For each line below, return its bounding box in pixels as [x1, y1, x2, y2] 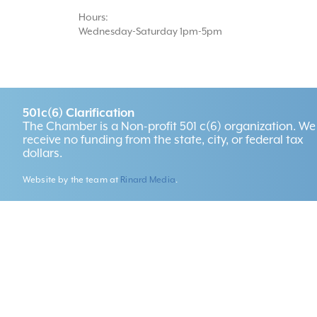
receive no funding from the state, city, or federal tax [23, 133, 303, 147]
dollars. [23, 146, 62, 161]
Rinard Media [120, 175, 175, 185]
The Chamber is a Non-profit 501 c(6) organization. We [23, 120, 316, 134]
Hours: [78, 11, 108, 23]
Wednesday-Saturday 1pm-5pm [78, 25, 222, 38]
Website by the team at [23, 175, 121, 185]
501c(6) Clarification [23, 106, 134, 120]
